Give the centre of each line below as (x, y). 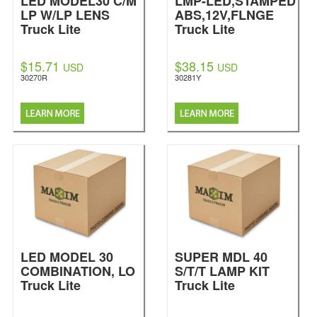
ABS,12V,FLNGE (224, 15)
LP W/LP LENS (65, 15)
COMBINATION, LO (78, 271)
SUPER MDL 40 (221, 257)
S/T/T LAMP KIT (222, 271)
